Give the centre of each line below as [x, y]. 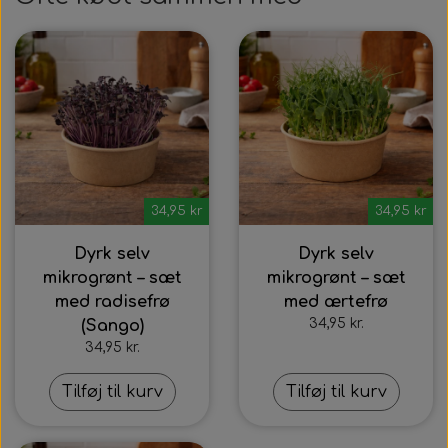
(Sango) [112, 326]
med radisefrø [112, 302]
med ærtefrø [336, 302]
